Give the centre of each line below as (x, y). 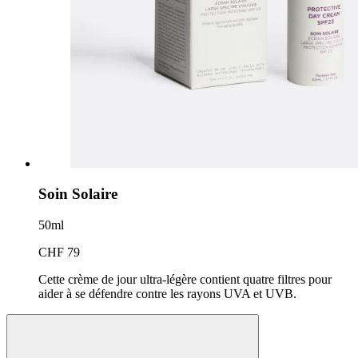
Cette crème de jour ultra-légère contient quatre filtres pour (185, 280)
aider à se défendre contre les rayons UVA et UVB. (167, 294)
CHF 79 (59, 253)
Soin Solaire (78, 194)
